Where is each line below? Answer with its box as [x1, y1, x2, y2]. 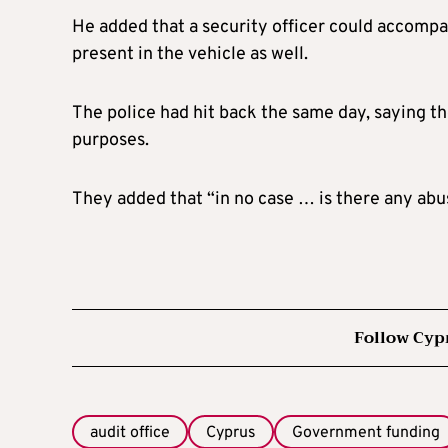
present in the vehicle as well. [72, 42, 308, 66]
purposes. [72, 128, 149, 152]
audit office [90, 422, 170, 443]
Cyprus [206, 422, 256, 443]
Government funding [292, 422, 440, 443]
